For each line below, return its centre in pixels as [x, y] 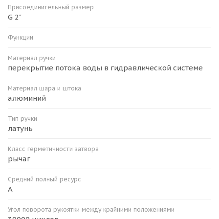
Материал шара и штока [44, 88]
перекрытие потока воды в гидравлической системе [105, 67]
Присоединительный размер [51, 7]
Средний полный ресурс [44, 179]
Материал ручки [32, 58]
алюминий [27, 98]
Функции [21, 37]
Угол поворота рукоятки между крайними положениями [91, 209]
